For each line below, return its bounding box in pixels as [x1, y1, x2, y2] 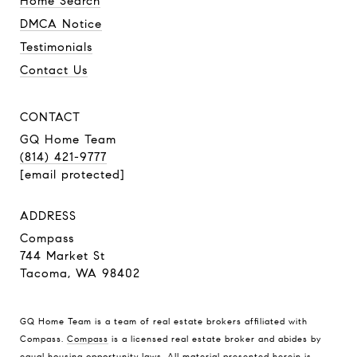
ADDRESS [20, 209, 76, 223]
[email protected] [20, 167, 125, 182]
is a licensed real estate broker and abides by [108, 332, 321, 344]
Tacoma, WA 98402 [20, 266, 140, 280]
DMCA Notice [20, 17, 102, 31]
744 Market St [20, 249, 110, 263]
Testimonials [20, 40, 92, 54]
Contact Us [20, 63, 88, 77]
